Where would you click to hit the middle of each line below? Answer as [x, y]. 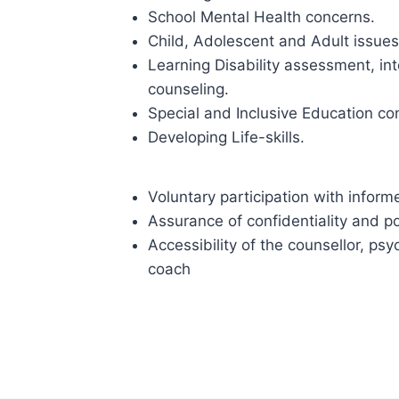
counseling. [191, 89]
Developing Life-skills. [226, 137]
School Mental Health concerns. [264, 17]
